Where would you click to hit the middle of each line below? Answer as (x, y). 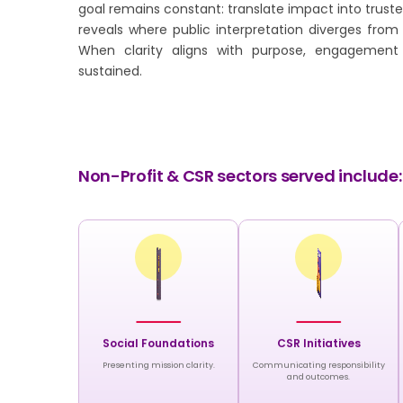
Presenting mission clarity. (158, 363)
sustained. (110, 70)
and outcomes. (319, 375)
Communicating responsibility (318, 363)
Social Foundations (159, 341)
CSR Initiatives (318, 341)
